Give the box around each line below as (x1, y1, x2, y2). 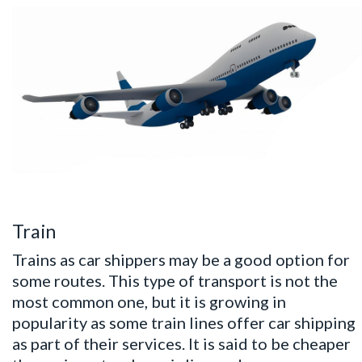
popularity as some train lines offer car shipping (12, 313, 356, 333)
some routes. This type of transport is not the (12, 271, 338, 291)
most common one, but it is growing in (12, 292, 286, 312)
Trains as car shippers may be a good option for (12, 250, 350, 270)
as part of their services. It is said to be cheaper (12, 334, 351, 354)
